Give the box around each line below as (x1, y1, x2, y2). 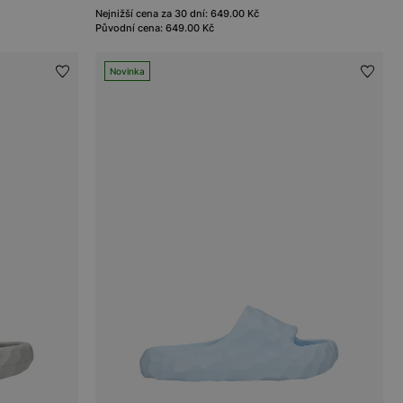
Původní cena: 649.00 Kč (95, 21, 215, 34)
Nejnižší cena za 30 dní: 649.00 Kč (95, 6, 260, 20)
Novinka (110, 65, 146, 76)
